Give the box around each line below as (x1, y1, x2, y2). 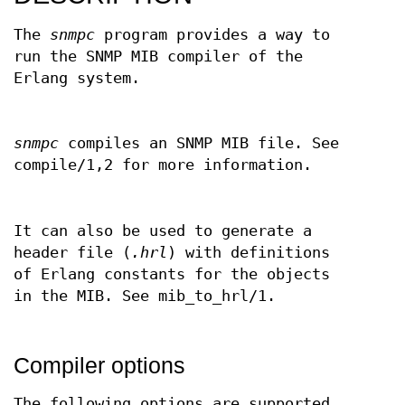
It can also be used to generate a (14, 221, 312, 240)
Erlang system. (14, 69, 140, 87)
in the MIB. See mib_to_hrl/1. (14, 287, 276, 305)
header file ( (14, 243, 131, 261)
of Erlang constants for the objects (14, 265, 330, 283)
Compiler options (14, 352, 185, 378)
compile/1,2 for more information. (14, 156, 312, 174)
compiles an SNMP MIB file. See (59, 135, 339, 153)
